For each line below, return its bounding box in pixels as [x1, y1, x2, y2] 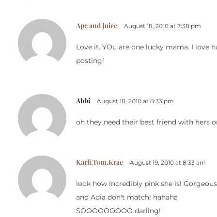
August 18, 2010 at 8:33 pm [97, 97, 174, 105]
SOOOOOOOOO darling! [76, 206, 161, 216]
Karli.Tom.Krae [76, 157, 123, 167]
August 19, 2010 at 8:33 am [130, 159, 206, 167]
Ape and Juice [76, 21, 117, 31]
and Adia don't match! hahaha [76, 193, 178, 202]
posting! [76, 56, 104, 65]
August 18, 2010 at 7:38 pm [124, 22, 201, 30]
